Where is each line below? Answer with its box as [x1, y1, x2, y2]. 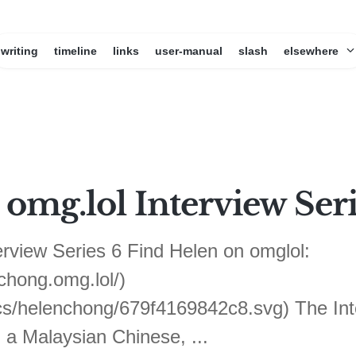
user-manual [154, 44, 222, 57]
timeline [53, 44, 97, 57]
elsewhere [283, 44, 342, 57]
